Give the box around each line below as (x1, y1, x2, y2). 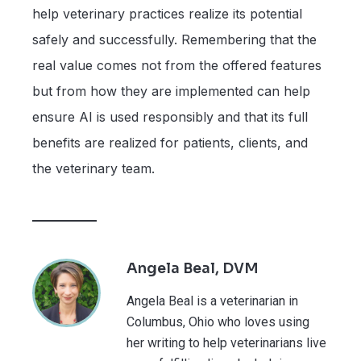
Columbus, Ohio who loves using (127, 314, 309, 330)
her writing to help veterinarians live (127, 335, 326, 351)
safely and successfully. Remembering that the (32, 31, 317, 48)
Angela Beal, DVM (127, 259, 259, 278)
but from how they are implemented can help (32, 83, 310, 100)
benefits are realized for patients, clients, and (32, 135, 308, 151)
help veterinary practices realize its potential (32, 6, 302, 23)
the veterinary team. (32, 160, 155, 177)
